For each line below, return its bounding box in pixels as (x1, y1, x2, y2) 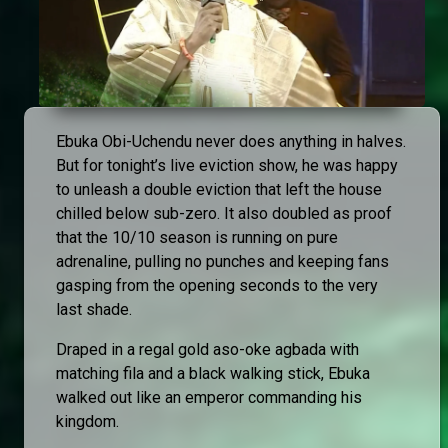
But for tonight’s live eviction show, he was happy (56, 156, 398, 176)
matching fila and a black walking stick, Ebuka (56, 364, 370, 384)
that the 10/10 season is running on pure (56, 228, 338, 248)
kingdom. (56, 412, 119, 432)
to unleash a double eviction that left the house (56, 180, 382, 200)
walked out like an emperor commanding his (56, 388, 362, 408)
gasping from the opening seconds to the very (56, 276, 378, 296)
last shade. (56, 300, 132, 320)
